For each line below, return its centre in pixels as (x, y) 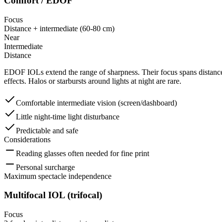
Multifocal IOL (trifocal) (53, 195)
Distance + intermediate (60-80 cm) (59, 28)
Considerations (27, 139)
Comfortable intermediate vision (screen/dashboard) (96, 103)
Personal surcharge (45, 167)
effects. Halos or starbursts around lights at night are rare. (93, 81)
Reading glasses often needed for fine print (83, 153)
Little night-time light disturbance (68, 116)
